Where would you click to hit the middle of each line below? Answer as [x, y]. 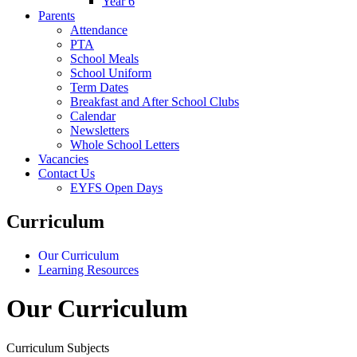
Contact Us [67, 173]
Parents [57, 15]
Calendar [93, 116]
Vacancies [63, 159]
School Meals [104, 58]
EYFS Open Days [116, 187]
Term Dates [99, 87]
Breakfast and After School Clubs [155, 101]
